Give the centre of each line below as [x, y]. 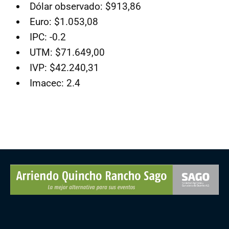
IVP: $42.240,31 [64, 67]
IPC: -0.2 [48, 37]
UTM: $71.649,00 [67, 52]
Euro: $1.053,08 [64, 21]
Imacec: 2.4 [55, 83]
